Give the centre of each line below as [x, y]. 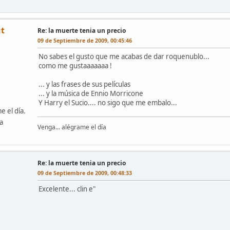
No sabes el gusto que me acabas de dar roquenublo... [124, 56]
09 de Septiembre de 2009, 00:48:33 [85, 172]
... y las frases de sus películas [84, 84]
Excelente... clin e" [67, 189]
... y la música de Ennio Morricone [91, 93]
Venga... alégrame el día [72, 127]
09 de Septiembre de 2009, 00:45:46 [85, 40]
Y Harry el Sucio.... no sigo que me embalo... [108, 102]
